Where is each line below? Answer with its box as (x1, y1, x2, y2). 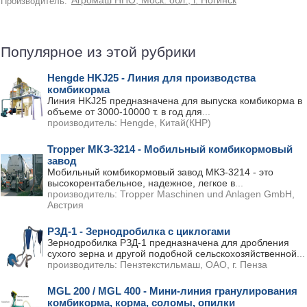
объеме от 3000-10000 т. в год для (47, 106, 202, 117)
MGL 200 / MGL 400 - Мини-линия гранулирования (47, 285, 297, 297)
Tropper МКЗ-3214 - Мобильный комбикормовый (47, 143, 293, 155)
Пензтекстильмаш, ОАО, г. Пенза (120, 259, 267, 270)
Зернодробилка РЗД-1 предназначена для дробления (47, 237, 289, 248)
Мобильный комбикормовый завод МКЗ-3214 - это (47, 167, 273, 177)
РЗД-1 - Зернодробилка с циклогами (47, 225, 230, 237)
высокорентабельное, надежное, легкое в (47, 177, 235, 188)
